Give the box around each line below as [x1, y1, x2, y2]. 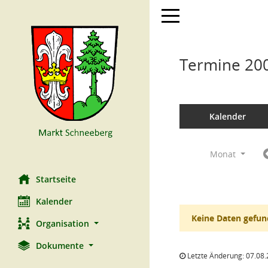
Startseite [36, 173, 76, 185]
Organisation [36, 218, 89, 229]
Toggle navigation [161, 9, 232, 20]
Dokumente [36, 240, 84, 251]
